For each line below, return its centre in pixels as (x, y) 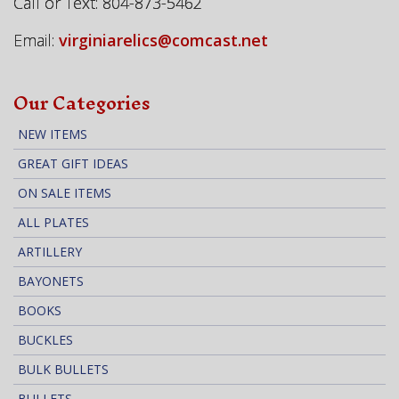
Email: (36, 41)
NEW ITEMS (53, 134)
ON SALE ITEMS (65, 193)
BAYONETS (51, 281)
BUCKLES (45, 340)
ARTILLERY (50, 252)
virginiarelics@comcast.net (163, 41)
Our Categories (82, 103)
